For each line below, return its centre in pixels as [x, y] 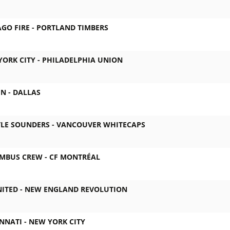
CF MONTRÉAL [75, 157]
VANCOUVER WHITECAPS [101, 125]
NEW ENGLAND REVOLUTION [76, 189]
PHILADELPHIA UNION [82, 60]
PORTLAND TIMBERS [72, 28]
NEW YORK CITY [57, 222]
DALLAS [27, 92]
